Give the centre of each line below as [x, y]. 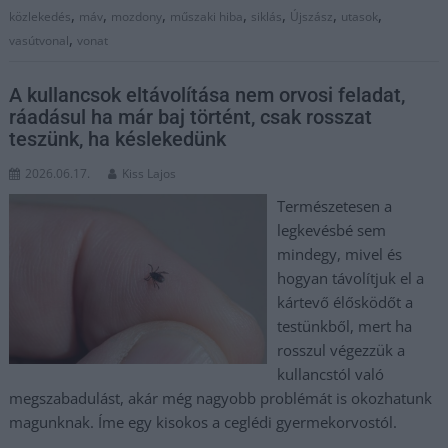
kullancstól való [330, 374]
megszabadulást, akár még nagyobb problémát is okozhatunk [221, 398]
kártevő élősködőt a [344, 302]
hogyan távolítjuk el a [350, 278]
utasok [360, 16]
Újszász [312, 16]
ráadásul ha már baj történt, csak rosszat [191, 117]
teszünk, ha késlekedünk [118, 139]
